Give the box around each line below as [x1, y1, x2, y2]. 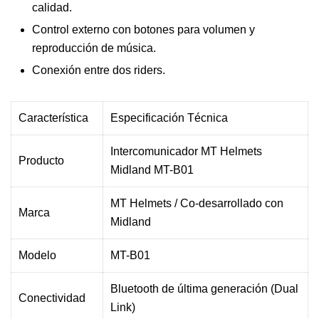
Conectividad [19, 291, 85, 304]
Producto [19, 154, 64, 167]
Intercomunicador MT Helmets [110, 145, 262, 157]
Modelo [19, 249, 56, 261]
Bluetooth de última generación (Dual [110, 282, 298, 295]
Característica [19, 111, 88, 124]
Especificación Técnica [110, 111, 228, 124]
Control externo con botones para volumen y [32, 23, 255, 36]
